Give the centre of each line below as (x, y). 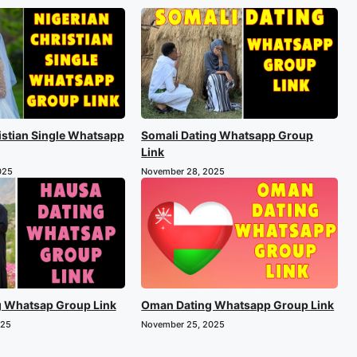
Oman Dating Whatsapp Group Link (238, 304)
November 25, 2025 (183, 324)
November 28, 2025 (183, 171)
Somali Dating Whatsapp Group (228, 135)
